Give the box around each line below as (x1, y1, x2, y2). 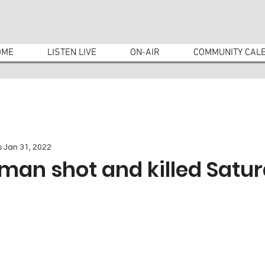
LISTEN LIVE (47, 47, 96, 59)
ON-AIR (130, 47, 160, 59)
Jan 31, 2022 (4, 143, 51, 151)
